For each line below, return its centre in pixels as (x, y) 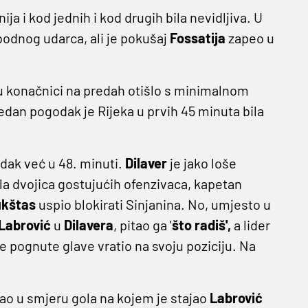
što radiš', (201, 225)
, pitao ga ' (142, 225)
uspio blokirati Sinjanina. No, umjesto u (154, 205)
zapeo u (250, 38)
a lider (250, 225)
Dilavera (88, 225)
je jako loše (203, 163)
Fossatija (197, 38)
